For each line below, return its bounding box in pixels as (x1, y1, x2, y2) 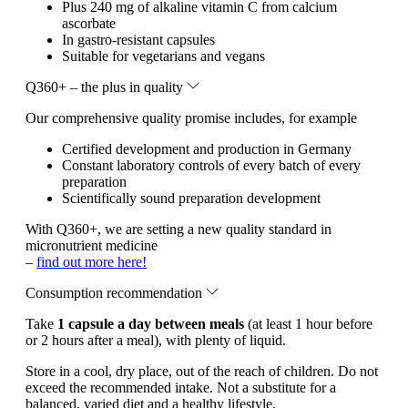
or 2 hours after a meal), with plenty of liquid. (25, 331, 286, 348)
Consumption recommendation (25, 284, 206, 301)
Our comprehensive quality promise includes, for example (25, 109, 357, 126)
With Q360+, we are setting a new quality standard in (25, 220, 331, 237)
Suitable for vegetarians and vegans (62, 47, 265, 64)
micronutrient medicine (25, 237, 158, 253)
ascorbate (62, 15, 116, 31)
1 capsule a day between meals (57, 315, 244, 331)
